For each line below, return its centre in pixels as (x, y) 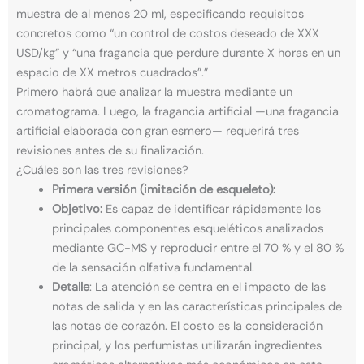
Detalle (70, 288)
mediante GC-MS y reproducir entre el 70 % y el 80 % (197, 249)
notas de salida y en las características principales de (197, 307)
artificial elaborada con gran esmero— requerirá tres (158, 132)
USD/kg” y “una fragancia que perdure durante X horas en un (178, 54)
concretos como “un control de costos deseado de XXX (168, 34)
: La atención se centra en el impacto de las (207, 288)
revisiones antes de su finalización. (110, 151)
